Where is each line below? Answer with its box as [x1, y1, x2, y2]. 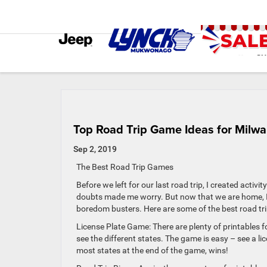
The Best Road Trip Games [76, 162, 173, 172]
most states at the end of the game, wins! [76, 246, 228, 255]
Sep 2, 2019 [73, 144, 117, 154]
